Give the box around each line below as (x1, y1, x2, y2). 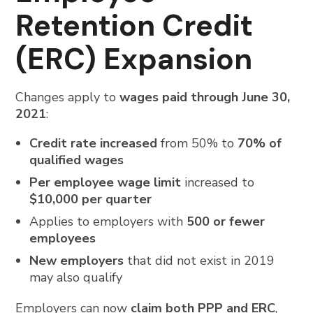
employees (29, 230, 96, 247)
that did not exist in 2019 (124, 252, 275, 269)
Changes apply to (15, 89, 120, 105)
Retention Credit (15, 6, 254, 45)
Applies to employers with (29, 213, 187, 230)
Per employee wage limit (29, 174, 182, 191)
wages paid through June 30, (119, 89, 291, 105)
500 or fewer (187, 213, 265, 230)
